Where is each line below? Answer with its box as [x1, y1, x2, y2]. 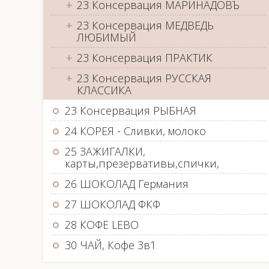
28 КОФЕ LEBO [65, 217, 139, 232]
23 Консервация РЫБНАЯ [65, 103, 196, 118]
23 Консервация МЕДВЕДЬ [77, 18, 214, 32]
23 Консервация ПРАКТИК [77, 50, 213, 65]
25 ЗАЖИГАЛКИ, [65, 144, 145, 159]
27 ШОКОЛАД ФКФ [65, 197, 160, 211]
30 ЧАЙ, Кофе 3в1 [65, 238, 156, 252]
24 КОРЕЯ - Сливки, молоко [65, 124, 206, 138]
